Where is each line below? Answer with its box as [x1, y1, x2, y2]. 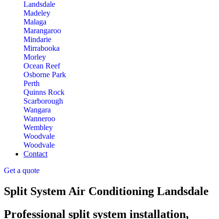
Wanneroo [23, 114, 55, 123]
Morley [23, 53, 46, 62]
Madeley [23, 9, 50, 18]
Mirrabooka [23, 44, 60, 53]
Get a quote [4, 166, 40, 175]
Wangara [23, 106, 51, 114]
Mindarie [23, 35, 51, 44]
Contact [23, 150, 47, 158]
